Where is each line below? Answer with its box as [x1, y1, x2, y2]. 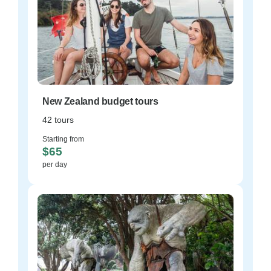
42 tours [42, 115, 74, 125]
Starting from [42, 135, 84, 143]
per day [42, 160, 67, 169]
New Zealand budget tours [42, 96, 158, 106]
